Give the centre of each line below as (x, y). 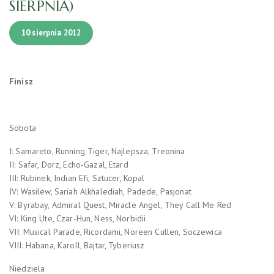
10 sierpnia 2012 (51, 32)
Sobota (23, 128)
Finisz (21, 81)
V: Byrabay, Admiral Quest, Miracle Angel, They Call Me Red (120, 205)
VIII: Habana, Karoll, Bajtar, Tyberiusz (77, 245)
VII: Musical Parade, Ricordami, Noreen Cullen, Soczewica (116, 231)
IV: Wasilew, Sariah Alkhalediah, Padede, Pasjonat (100, 191)
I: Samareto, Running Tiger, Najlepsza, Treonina (97, 151)
